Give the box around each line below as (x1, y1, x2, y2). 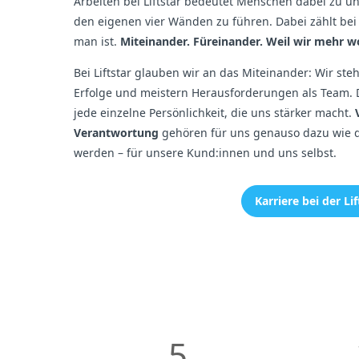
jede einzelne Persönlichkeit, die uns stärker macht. (74, 104, 355, 120)
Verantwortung (74, 124, 159, 140)
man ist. (74, 33, 120, 49)
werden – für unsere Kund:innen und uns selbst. (74, 144, 337, 160)
